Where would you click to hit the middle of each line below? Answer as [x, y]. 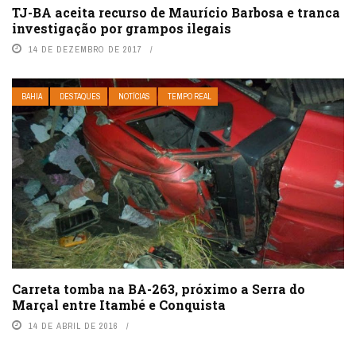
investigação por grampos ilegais [122, 29]
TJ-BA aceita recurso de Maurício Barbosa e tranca [176, 13]
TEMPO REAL [190, 97]
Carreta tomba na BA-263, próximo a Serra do [159, 289]
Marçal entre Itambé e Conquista [119, 305]
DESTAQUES [80, 97]
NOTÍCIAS [134, 97]
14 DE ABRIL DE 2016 [74, 326]
